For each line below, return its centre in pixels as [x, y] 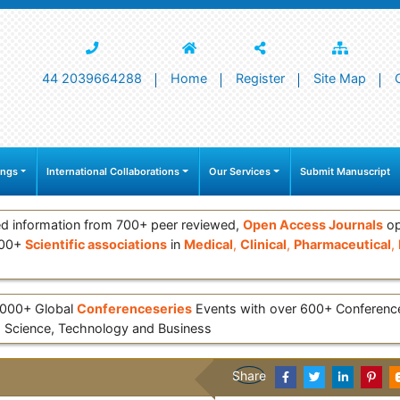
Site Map [340, 78]
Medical [208, 245]
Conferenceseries [134, 309]
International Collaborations [113, 172]
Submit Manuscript [345, 172]
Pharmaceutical [342, 245]
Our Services [240, 172]
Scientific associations [96, 245]
